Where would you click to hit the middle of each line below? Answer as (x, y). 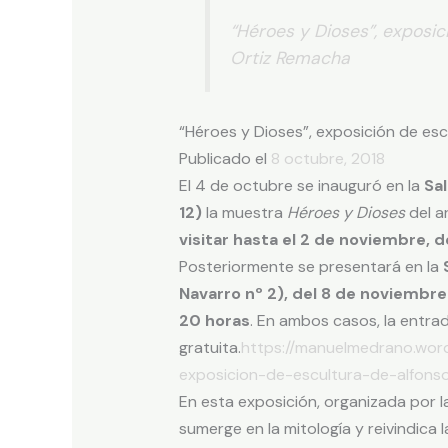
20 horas (214, 321)
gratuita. (209, 348)
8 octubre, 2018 (327, 159)
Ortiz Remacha (290, 57)
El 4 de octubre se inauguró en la (301, 186)
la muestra (244, 213)
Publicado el (224, 159)
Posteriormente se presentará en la (310, 267)
